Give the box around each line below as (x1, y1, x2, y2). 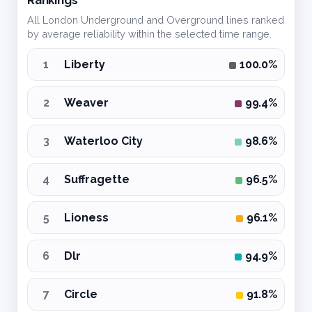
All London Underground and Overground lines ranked (27, 13, 284, 26)
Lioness (64, 210, 109, 224)
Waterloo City (64, 134, 143, 148)
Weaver (64, 95, 109, 109)
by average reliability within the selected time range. (27, 27, 272, 40)
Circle (64, 287, 97, 301)
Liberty (64, 57, 105, 71)
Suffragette (64, 172, 130, 186)
